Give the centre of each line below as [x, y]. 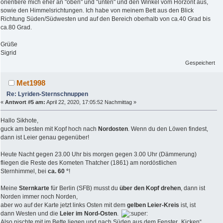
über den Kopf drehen [150, 188]
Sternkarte [33, 188]
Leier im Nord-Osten [88, 214]
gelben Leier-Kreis [153, 205]
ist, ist [187, 205]
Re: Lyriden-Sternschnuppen [48, 94]
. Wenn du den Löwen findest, [168, 129]
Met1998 [31, 83]
